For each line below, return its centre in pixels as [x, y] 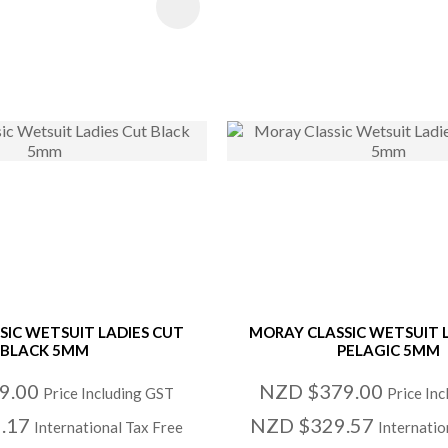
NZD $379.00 [323, 390]
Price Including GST [108, 392]
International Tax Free [108, 426]
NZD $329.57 [314, 424]
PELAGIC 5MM [389, 349]
